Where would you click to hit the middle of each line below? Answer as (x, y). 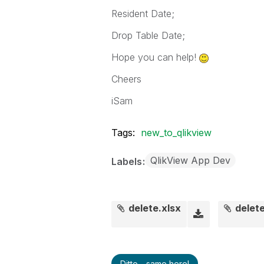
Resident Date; (143, 14)
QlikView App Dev (190, 160)
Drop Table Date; (148, 35)
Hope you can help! (155, 57)
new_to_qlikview (176, 133)
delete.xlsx (155, 208)
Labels (128, 161)
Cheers (126, 79)
